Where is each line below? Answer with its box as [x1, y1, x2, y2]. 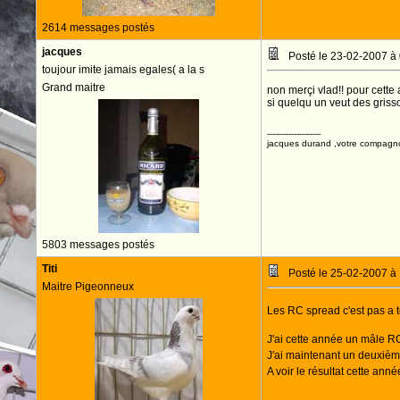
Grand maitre [41, 81, 105, 94]
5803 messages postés [41, 238, 154, 251]
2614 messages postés [41, 21, 154, 34]
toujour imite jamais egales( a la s [41, 63, 204, 76]
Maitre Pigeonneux [41, 280, 134, 293]
